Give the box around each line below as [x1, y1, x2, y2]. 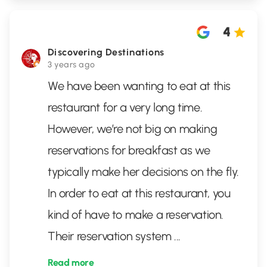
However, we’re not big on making [48, 122, 218, 136]
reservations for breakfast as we [48, 143, 210, 157]
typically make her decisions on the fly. [48, 164, 240, 179]
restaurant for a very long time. [48, 100, 203, 114]
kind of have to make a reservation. [48, 207, 224, 222]
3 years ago [48, 60, 95, 70]
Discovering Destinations [48, 46, 164, 58]
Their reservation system [48, 229, 175, 243]
